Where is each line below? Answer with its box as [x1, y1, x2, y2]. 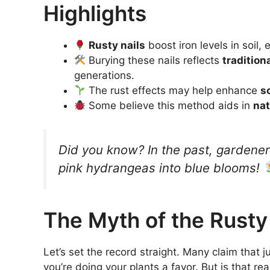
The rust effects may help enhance [86, 84, 261, 97]
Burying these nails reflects [86, 54, 223, 67]
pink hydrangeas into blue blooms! [58, 160, 263, 175]
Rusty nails [89, 39, 146, 52]
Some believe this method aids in [86, 99, 254, 112]
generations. [74, 69, 134, 82]
